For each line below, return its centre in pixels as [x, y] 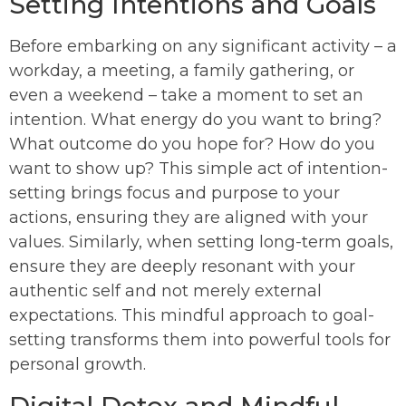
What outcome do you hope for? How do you [192, 145]
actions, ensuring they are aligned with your [188, 218]
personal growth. [77, 365]
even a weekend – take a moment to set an [186, 96]
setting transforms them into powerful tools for [200, 340]
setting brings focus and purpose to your [174, 193]
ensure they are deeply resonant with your [182, 267]
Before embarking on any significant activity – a [203, 47]
